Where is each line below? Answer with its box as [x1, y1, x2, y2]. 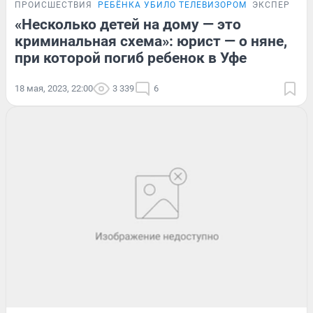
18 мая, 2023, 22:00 [15, 82, 93, 94]
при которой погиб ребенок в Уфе [15, 49, 247, 66]
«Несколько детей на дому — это [15, 15, 241, 33]
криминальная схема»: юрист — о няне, [15, 32, 287, 50]
